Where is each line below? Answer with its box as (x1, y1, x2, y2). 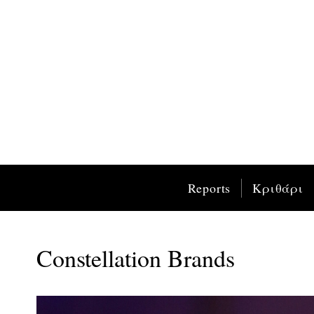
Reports (187, 179, 231, 197)
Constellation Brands (36, 242, 235, 275)
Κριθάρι (252, 179, 303, 197)
